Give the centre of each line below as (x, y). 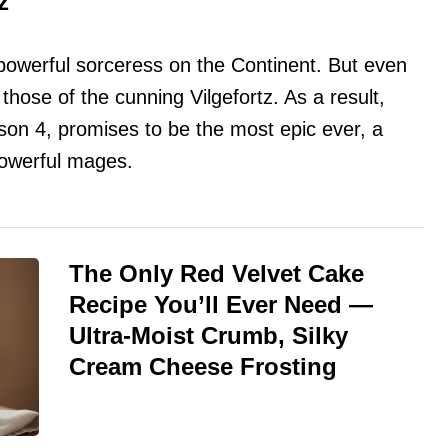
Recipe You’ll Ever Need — (221, 305)
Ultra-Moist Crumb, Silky (208, 336)
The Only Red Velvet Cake (216, 274)
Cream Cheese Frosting (203, 367)
